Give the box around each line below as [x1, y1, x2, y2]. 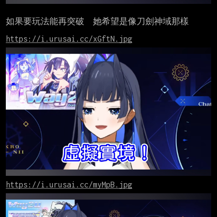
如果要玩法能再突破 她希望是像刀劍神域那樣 [6, 17, 189, 26]
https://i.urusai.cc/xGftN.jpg [6, 34, 132, 44]
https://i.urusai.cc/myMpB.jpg [6, 180, 132, 189]
